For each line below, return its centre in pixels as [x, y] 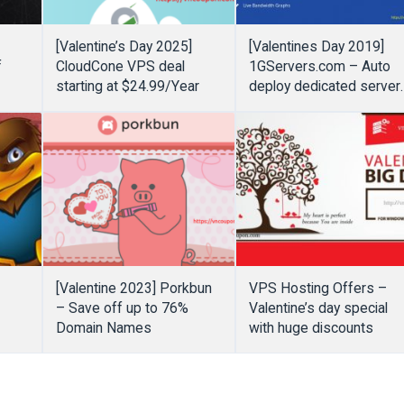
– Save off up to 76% [122, 308]
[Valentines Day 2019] [316, 47]
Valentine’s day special [318, 308]
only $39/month [297, 106]
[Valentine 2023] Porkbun [133, 289]
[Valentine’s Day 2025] [124, 47]
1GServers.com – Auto [319, 67]
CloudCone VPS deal [120, 67]
